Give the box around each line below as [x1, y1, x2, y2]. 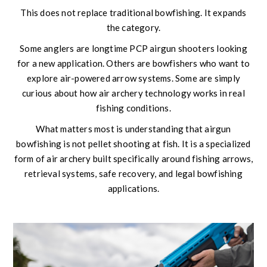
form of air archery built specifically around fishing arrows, [14, 153, 253, 164]
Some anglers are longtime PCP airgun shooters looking [20, 42, 247, 54]
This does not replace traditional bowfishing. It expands [20, 7, 247, 18]
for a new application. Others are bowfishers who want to [17, 57, 250, 69]
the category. [106, 21, 161, 33]
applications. [107, 182, 160, 194]
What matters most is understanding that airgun [36, 123, 231, 134]
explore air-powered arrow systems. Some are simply [26, 72, 240, 83]
